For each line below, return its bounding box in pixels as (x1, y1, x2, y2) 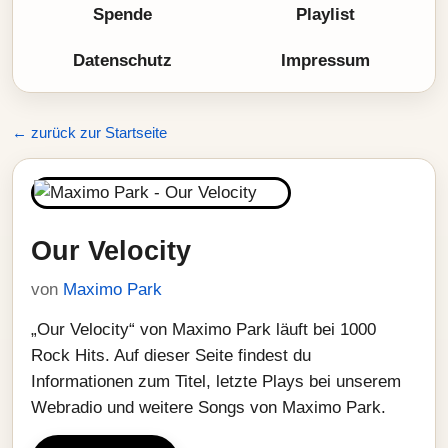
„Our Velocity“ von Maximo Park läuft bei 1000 (31, 320, 376, 339)
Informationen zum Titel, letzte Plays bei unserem (31, 372, 401, 391)
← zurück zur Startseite (12, 124, 167, 141)
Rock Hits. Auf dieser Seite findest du (31, 346, 311, 365)
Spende (93, 5, 152, 24)
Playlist (296, 5, 355, 24)
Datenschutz (73, 51, 172, 70)
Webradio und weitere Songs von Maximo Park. (31, 398, 386, 417)
